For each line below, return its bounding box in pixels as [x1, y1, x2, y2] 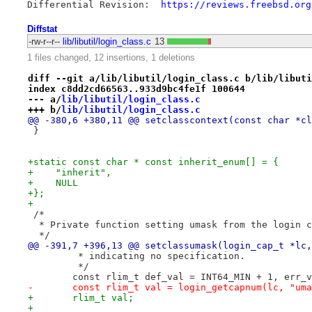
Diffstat [26, 23, 57, 34]
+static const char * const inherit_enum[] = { [27, 156, 279, 167]
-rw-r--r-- [28, 36, 60, 47]
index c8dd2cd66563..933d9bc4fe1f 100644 [27, 83, 245, 94]
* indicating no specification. [72, 250, 245, 261]
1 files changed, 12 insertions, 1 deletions [26, 52, 195, 63]
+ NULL [27, 177, 78, 188]
